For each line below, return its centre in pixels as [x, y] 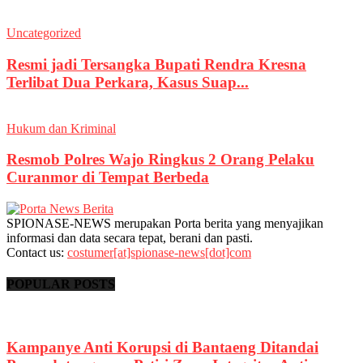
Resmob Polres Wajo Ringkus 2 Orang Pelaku [160, 160]
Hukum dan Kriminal [61, 128]
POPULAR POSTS [61, 284]
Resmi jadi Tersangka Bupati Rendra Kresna [156, 64]
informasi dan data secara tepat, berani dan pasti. [130, 237]
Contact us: [37, 252]
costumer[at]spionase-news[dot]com [159, 252]
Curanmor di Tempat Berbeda [108, 177]
